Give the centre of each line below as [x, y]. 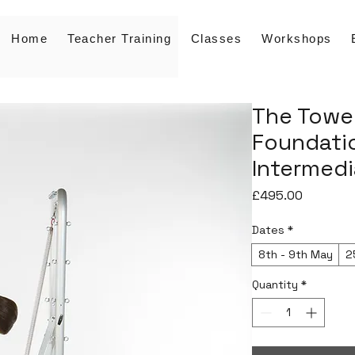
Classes [216, 38]
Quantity [275, 284]
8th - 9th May [296, 254]
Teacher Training [120, 38]
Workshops [297, 38]
